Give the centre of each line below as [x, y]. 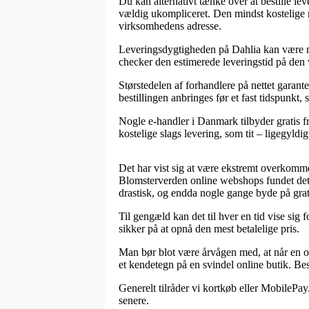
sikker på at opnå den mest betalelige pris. [209, 228]
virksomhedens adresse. [170, 26]
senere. [134, 300]
